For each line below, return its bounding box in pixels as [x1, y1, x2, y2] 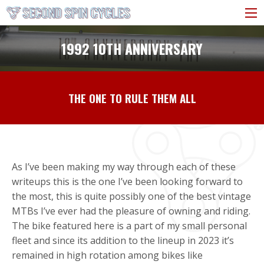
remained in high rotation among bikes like [12, 248, 203, 262]
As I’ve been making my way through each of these [12, 160, 236, 173]
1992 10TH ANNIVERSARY [61, 37, 203, 59]
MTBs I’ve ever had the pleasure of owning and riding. [12, 204, 250, 217]
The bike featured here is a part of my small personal [12, 219, 247, 232]
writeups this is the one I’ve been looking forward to [12, 174, 243, 188]
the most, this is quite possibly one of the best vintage [12, 189, 251, 203]
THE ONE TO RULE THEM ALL [68, 89, 196, 106]
